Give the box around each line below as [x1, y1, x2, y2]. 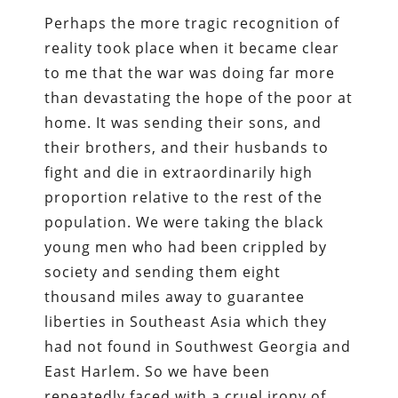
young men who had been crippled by [44, 236, 328, 257]
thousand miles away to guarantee [44, 286, 306, 306]
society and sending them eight [44, 261, 282, 282]
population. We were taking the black [44, 211, 324, 232]
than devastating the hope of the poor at [44, 87, 354, 107]
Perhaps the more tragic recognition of [44, 12, 340, 33]
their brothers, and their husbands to [44, 137, 330, 157]
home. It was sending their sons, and [44, 112, 322, 132]
